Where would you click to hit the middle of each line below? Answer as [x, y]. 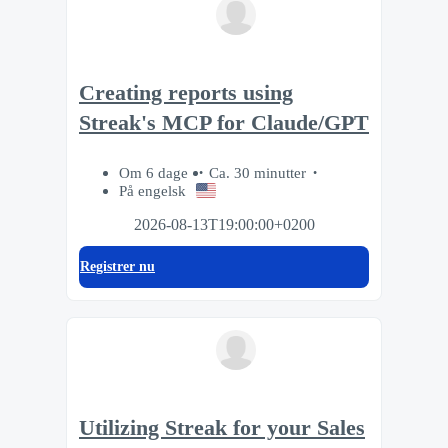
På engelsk [152, 191]
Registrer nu [117, 267]
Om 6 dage [155, 173]
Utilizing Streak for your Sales [222, 428]
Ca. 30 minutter [257, 173]
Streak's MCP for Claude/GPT [224, 122]
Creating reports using [186, 92]
